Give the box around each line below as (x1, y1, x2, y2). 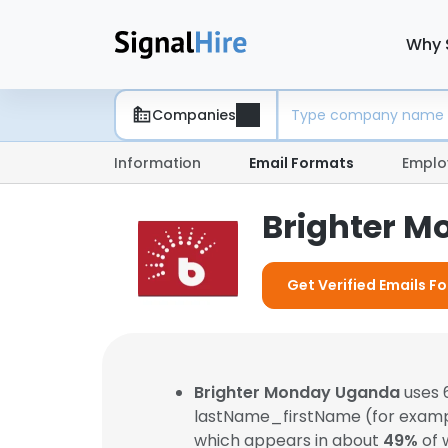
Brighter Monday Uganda (194, 381, 400, 404)
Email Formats (249, 153, 354, 173)
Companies (152, 104, 236, 125)
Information (114, 153, 201, 173)
